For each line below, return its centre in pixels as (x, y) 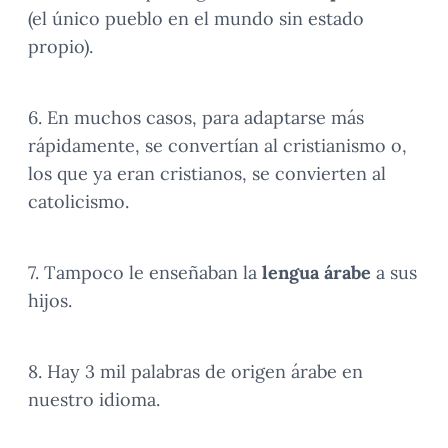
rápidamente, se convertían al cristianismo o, (217, 145)
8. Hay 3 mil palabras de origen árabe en (195, 371)
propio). (60, 46)
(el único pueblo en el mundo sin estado (196, 18)
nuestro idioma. (94, 399)
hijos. (50, 300)
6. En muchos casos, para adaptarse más (196, 117)
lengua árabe (316, 272)
